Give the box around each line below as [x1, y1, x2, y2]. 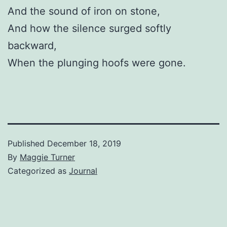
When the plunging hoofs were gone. [8, 56, 186, 69]
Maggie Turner [20, 152, 75, 162]
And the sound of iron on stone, [8, 5, 160, 17]
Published [8, 138, 47, 148]
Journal [69, 165, 97, 176]
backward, [8, 39, 57, 52]
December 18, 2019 [47, 138, 121, 148]
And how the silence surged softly [8, 22, 171, 34]
